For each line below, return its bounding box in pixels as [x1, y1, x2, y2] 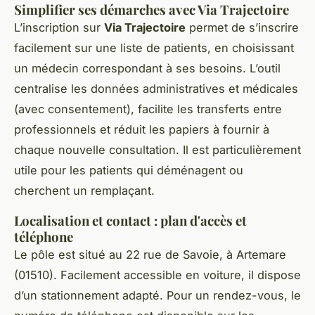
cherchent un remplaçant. [14, 183, 155, 198]
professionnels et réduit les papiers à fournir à [14, 122, 269, 136]
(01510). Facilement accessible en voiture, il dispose [14, 267, 301, 282]
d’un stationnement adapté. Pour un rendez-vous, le [14, 288, 301, 302]
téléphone [14, 227, 73, 245]
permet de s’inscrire [186, 20, 299, 34]
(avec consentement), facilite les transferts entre [14, 101, 282, 116]
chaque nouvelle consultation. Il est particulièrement [14, 142, 301, 157]
